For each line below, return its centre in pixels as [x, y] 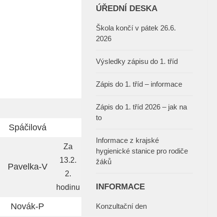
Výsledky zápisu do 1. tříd [137, 62]
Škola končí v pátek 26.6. [136, 28]
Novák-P [27, 207]
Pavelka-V [27, 167]
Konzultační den [121, 206]
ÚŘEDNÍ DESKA [127, 8]
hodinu [68, 187]
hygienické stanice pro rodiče [142, 151]
